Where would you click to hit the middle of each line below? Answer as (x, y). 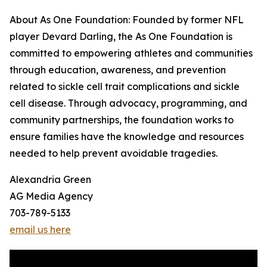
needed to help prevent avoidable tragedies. (114, 153)
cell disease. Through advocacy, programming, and (128, 103)
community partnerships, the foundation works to (122, 120)
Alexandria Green (50, 180)
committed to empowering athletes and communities (131, 53)
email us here (40, 230)
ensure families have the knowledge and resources (127, 137)
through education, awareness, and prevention (118, 70)
